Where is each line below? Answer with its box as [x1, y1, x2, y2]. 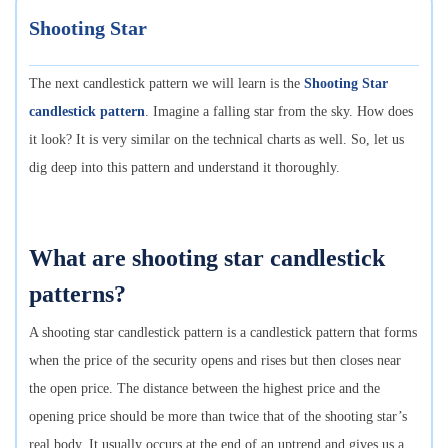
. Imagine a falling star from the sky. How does [145, 103, 413, 119]
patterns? [29, 280, 126, 307]
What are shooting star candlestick [29, 244, 385, 271]
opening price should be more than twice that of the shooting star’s [29, 408, 407, 424]
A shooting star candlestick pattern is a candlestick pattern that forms [29, 324, 417, 340]
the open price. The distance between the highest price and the [29, 380, 380, 396]
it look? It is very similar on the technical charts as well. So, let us [29, 131, 404, 147]
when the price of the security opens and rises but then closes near [29, 352, 401, 368]
